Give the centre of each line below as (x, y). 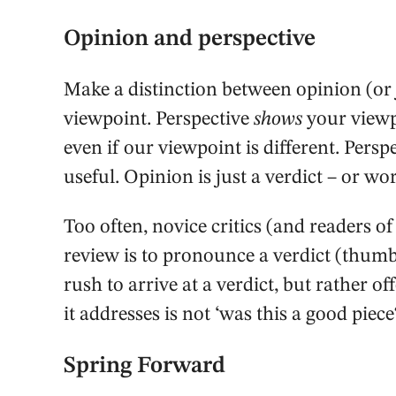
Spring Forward (145, 366)
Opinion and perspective (190, 39)
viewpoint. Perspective (159, 120)
